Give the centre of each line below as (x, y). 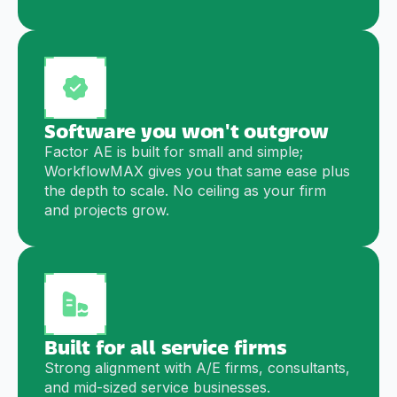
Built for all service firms (166, 346)
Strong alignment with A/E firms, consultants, (197, 368)
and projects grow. (107, 210)
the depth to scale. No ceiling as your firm (185, 191)
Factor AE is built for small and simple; (174, 152)
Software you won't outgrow (187, 130)
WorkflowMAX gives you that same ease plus (197, 171)
